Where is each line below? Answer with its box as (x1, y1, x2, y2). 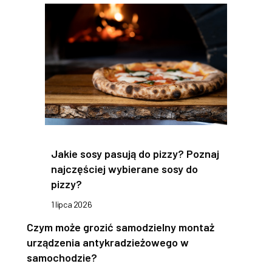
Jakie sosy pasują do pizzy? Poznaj (51, 147, 219, 161)
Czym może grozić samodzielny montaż (27, 220, 214, 234)
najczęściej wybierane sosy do (51, 162, 198, 176)
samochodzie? (27, 251, 97, 265)
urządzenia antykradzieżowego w (27, 236, 189, 250)
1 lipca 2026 (51, 199, 92, 210)
